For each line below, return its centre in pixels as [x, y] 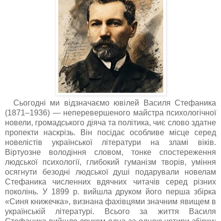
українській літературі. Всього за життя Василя [110, 211]
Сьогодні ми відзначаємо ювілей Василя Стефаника [110, 103]
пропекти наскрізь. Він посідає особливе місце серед [110, 132]
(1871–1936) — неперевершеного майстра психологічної [110, 112]
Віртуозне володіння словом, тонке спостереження [110, 152]
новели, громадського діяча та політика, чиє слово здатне [110, 122]
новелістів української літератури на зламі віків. [110, 142]
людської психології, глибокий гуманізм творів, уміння [110, 162]
